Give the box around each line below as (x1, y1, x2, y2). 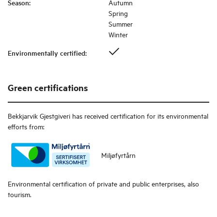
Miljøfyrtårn (101, 150, 136, 160)
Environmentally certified (8, 48, 85, 58)
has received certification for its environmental (72, 111, 208, 121)
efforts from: (8, 122, 45, 131)
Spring (108, 8, 128, 18)
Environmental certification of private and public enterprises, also (8, 179, 199, 188)
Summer (108, 19, 133, 29)
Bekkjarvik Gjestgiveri (8, 111, 70, 121)
